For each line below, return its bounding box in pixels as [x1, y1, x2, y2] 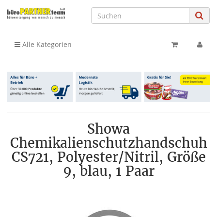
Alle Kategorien [20, 40, 72, 49]
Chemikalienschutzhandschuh [10, 134, 207, 151]
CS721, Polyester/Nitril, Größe [11, 148, 206, 165]
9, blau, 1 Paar [62, 162, 155, 179]
